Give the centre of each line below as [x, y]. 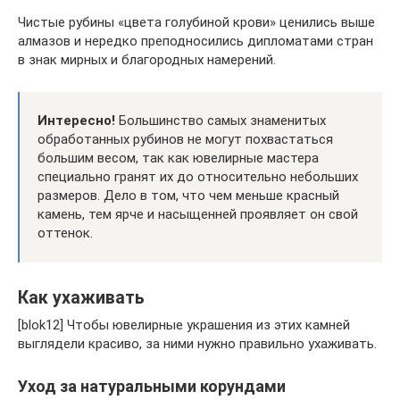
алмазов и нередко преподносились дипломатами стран [196, 41]
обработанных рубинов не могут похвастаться [185, 139]
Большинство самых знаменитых [221, 120]
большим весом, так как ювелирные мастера [178, 158]
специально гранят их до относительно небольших [198, 176]
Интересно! [76, 120]
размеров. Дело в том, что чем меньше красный [188, 195]
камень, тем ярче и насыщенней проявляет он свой [198, 214]
